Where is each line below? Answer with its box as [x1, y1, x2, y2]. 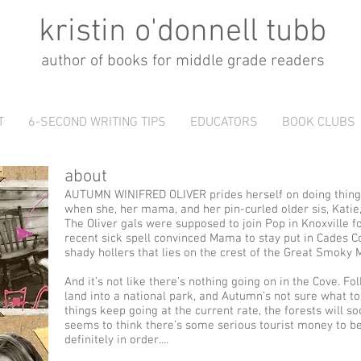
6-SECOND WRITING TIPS [28, 114, 166, 131]
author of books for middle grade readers [40, 52, 325, 71]
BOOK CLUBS [282, 114, 355, 131]
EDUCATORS [190, 114, 258, 131]
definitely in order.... [64, 333, 168, 347]
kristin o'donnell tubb [39, 13, 326, 52]
